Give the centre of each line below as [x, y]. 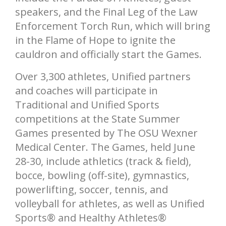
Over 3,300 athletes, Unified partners [103, 77]
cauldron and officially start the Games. [112, 54]
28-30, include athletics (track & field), [103, 161]
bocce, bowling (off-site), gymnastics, [102, 176]
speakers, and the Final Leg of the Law [106, 12]
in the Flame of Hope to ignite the [95, 40]
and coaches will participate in [87, 91]
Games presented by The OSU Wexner [106, 133]
